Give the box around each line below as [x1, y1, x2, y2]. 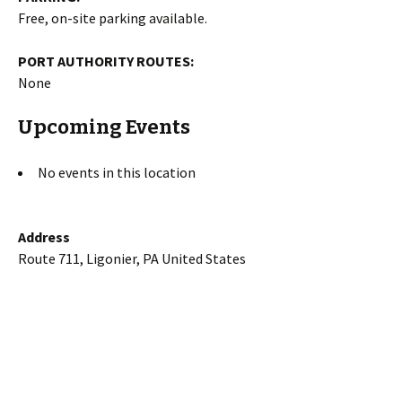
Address [18, 228, 70, 246]
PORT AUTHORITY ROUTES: [18, 52, 194, 70]
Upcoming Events [18, 115, 190, 139]
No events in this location [38, 163, 196, 181]
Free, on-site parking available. [18, 9, 207, 27]
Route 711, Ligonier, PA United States [18, 249, 246, 267]
